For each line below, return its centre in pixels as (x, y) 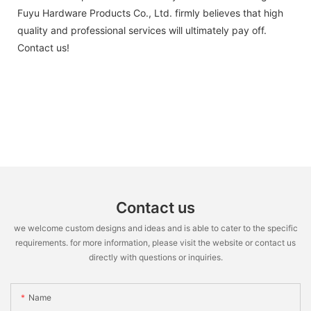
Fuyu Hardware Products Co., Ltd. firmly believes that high (150, 12)
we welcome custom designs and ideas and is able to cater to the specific (155, 228)
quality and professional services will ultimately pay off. (142, 30)
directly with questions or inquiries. (155, 257)
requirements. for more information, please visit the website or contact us (155, 242)
